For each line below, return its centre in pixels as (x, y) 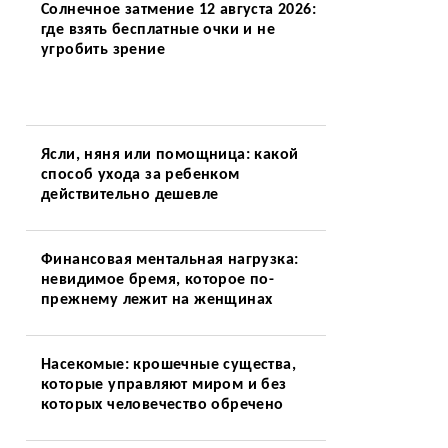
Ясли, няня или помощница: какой (169, 155)
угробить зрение (102, 50)
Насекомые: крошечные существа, (168, 365)
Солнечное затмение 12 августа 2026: (178, 10)
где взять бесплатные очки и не (157, 30)
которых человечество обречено (162, 405)
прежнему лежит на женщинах (156, 300)
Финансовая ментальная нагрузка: (169, 260)
